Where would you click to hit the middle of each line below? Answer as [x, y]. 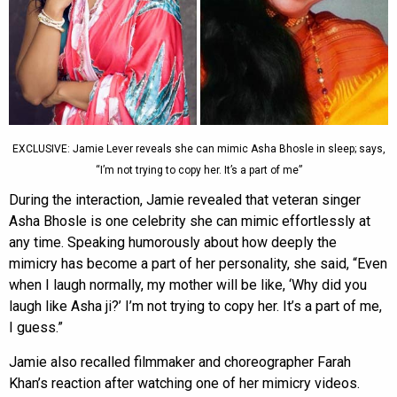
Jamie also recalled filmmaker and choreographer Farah [180, 362]
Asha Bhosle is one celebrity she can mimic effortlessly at [190, 221]
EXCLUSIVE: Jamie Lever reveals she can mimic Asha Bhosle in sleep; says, [198, 148]
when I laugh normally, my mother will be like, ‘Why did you [188, 284]
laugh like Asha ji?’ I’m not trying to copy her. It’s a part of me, [195, 306]
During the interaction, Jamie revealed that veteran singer [185, 199]
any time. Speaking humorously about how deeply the [173, 242]
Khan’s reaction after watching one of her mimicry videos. [184, 383]
